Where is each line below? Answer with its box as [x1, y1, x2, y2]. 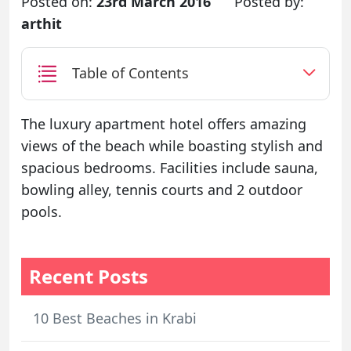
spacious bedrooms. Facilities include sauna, [21, 157, 318, 177]
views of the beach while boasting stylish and [21, 136, 323, 155]
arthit [21, 14, 62, 33]
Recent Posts [29, 262, 148, 289]
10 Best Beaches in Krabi [33, 308, 197, 327]
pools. [21, 201, 62, 221]
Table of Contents [72, 63, 189, 83]
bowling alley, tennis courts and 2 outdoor [21, 179, 302, 199]
